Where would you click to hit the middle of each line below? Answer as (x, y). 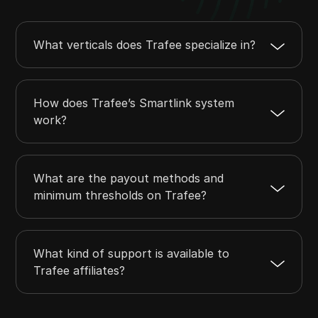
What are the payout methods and (129, 179)
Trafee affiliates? (79, 271)
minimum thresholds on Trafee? (120, 196)
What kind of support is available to (132, 254)
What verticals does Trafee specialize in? (145, 45)
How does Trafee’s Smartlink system (134, 103)
